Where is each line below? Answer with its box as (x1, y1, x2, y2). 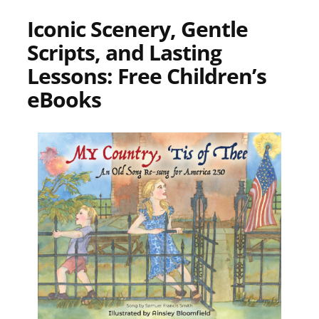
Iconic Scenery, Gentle (27, 14, 248, 43)
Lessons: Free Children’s (27, 61, 266, 90)
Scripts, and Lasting (27, 37, 221, 67)
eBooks (27, 84, 101, 114)
